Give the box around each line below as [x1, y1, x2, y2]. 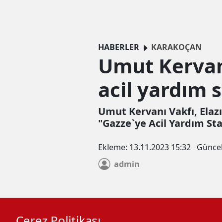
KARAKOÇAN [151, 42, 202, 53]
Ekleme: [98, 142, 129, 153]
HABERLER [98, 42, 139, 53]
